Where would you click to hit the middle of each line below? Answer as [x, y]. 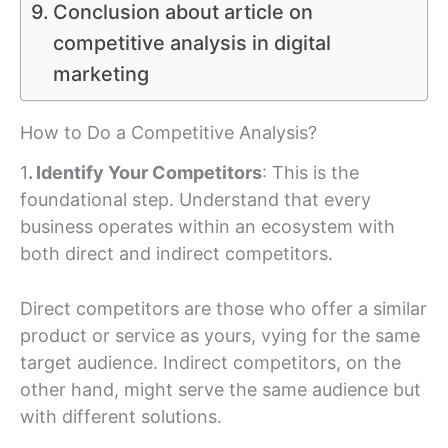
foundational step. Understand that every [195, 199]
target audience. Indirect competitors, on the [210, 363]
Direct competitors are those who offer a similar [223, 309]
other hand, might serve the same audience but [220, 390]
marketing [100, 74]
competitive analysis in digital [191, 43]
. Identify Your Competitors [145, 172]
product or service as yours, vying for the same [220, 336]
